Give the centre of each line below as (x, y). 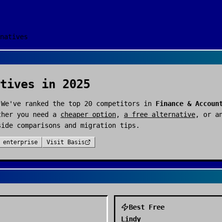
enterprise (20, 142)
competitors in (124, 104)
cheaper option (88, 114)
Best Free (147, 207)
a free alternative (160, 114)
